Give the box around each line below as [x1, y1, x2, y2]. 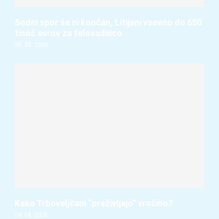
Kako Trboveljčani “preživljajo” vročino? [15, 198, 173, 209]
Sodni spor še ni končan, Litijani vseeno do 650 [15, 17, 202, 28]
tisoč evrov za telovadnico [15, 28, 122, 39]
